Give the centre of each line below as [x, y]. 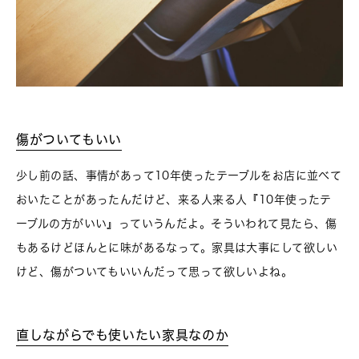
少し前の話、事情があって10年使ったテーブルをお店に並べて [179, 176]
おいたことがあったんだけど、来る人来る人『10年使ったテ [174, 200]
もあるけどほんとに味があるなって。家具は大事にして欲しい [177, 248]
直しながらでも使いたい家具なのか [123, 335]
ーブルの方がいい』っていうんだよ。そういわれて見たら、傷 [177, 224]
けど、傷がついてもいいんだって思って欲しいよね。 [155, 272]
